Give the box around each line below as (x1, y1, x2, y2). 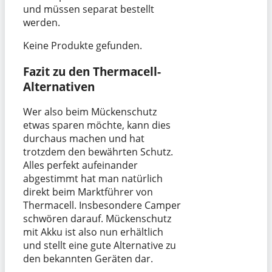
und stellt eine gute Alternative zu (23, 239, 176, 253)
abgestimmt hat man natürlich (23, 172, 163, 186)
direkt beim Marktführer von (23, 185, 153, 199)
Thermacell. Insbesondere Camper (23, 199, 181, 212)
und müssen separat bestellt (23, 2, 154, 16)
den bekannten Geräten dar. (23, 252, 153, 266)
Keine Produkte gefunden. (23, 38, 142, 52)
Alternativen (23, 78, 95, 94)
